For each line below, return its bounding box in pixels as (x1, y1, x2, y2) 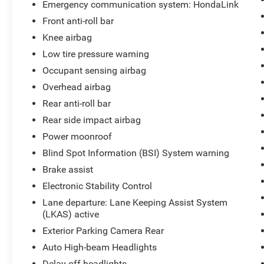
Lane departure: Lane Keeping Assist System (42, 197, 228, 209)
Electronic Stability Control (42, 180, 153, 192)
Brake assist (42, 164, 94, 176)
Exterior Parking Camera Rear (42, 225, 164, 237)
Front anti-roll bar (42, 15, 114, 27)
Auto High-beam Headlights (42, 242, 157, 253)
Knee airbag (42, 32, 93, 44)
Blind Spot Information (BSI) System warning (42, 147, 230, 159)
